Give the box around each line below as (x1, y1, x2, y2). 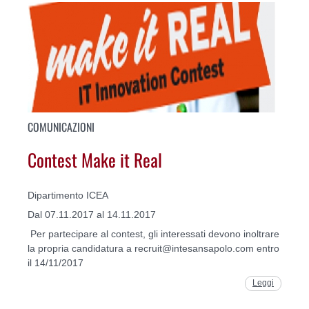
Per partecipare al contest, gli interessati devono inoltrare (28, 228, 279, 240)
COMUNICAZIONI (28, 119, 94, 136)
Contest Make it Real (28, 146, 162, 172)
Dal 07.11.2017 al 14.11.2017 (28, 209, 156, 221)
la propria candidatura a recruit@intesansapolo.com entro (28, 243, 279, 255)
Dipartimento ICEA (28, 190, 108, 201)
